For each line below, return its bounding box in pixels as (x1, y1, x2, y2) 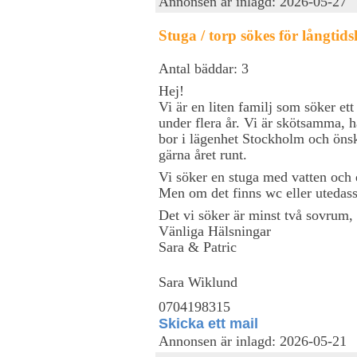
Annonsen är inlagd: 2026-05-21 (159, 333, 347, 349)
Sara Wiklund (159, 273, 237, 290)
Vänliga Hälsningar (159, 222, 271, 239)
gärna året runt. (159, 146, 247, 163)
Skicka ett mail (159, 315, 258, 331)
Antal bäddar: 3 (159, 60, 249, 76)
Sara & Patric (159, 238, 237, 255)
